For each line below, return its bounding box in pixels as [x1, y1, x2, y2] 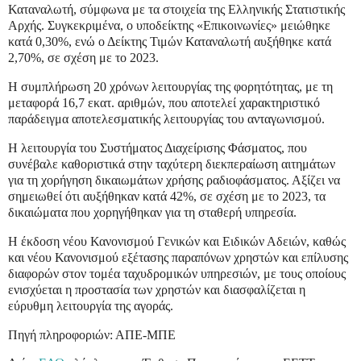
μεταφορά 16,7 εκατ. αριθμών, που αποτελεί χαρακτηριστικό [8, 96, 320, 110]
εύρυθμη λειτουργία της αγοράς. [8, 298, 173, 313]
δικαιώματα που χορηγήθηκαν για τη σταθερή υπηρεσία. [8, 205, 297, 219]
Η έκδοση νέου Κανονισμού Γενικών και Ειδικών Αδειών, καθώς [8, 234, 346, 248]
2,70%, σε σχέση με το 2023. [8, 51, 159, 65]
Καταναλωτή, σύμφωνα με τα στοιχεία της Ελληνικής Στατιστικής [8, 2, 345, 17]
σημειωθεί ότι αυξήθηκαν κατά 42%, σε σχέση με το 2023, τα [8, 189, 326, 203]
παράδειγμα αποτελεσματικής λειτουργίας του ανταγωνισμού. [8, 112, 325, 127]
